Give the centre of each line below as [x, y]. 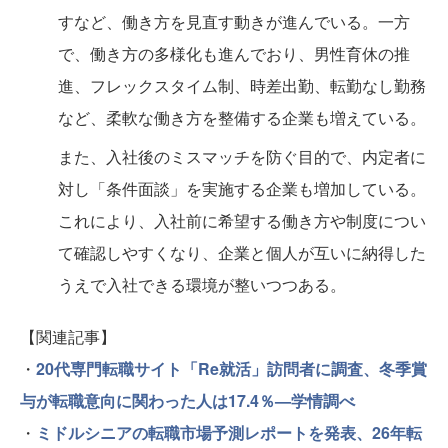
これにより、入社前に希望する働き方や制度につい [242, 220]
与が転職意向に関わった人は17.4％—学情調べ [187, 400]
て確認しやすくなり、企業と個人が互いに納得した [242, 252]
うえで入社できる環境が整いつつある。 [202, 284]
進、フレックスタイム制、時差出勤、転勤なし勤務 [242, 85]
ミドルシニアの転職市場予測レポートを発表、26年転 [229, 432]
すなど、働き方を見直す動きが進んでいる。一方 [234, 21]
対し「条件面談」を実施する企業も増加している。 [242, 188]
